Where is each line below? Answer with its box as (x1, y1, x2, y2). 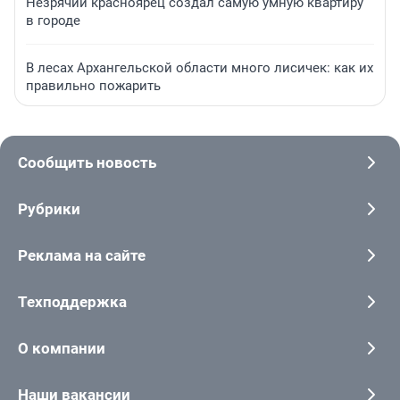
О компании (18, 338, 105, 357)
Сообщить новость (18, 153, 156, 171)
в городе (26, 12, 80, 29)
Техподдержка (18, 292, 127, 311)
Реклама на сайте (18, 246, 146, 264)
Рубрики (18, 199, 80, 218)
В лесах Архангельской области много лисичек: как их (26, 60, 373, 77)
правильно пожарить (26, 78, 161, 95)
